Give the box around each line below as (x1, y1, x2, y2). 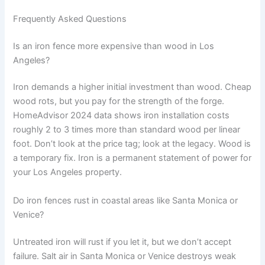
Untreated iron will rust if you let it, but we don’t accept (13, 236, 232, 247)
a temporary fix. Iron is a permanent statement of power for (13, 153, 252, 164)
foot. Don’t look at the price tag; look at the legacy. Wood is (13, 138, 251, 150)
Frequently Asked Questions (13, 13, 127, 24)
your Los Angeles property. (13, 167, 122, 178)
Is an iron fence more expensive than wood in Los (13, 40, 215, 51)
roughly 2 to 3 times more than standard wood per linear (13, 124, 241, 135)
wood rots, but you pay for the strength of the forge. (13, 96, 225, 107)
